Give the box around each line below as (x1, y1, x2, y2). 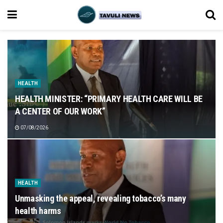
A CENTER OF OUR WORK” (15, 106, 106, 116)
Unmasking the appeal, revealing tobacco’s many (15, 193, 186, 204)
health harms (15, 206, 61, 216)
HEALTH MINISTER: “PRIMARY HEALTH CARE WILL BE (15, 94, 203, 104)
